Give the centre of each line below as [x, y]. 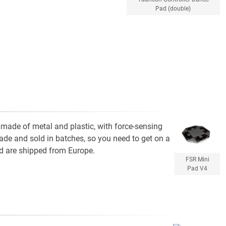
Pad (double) [173, 9]
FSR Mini [197, 159]
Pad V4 [197, 168]
